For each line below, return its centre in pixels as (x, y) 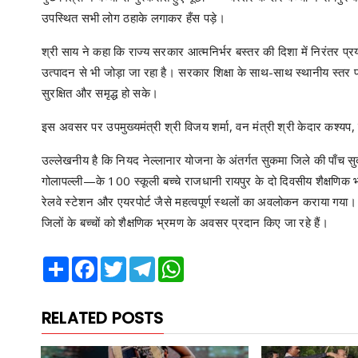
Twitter (143, 263)
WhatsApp (210, 263)
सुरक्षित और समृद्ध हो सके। (100, 93)
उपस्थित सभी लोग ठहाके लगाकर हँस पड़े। (133, 18)
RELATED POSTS (103, 318)
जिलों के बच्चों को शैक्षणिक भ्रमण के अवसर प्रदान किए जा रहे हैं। (185, 222)
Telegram (179, 263)
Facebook (122, 263)
